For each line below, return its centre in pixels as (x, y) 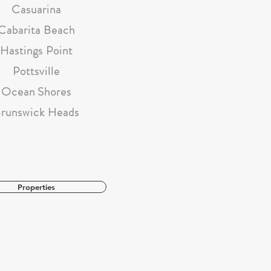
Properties (36, 187)
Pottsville (36, 71)
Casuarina (36, 9)
